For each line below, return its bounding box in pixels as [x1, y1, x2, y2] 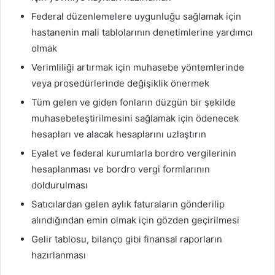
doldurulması [31, 179, 88, 192]
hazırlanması [31, 249, 86, 261]
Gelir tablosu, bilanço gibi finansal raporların [31, 233, 222, 246]
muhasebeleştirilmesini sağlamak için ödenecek [31, 112, 239, 125]
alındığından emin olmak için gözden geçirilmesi [31, 214, 239, 227]
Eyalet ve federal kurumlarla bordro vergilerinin [31, 147, 236, 160]
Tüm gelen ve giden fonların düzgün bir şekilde [31, 96, 236, 109]
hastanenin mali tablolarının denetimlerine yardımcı [31, 26, 253, 39]
